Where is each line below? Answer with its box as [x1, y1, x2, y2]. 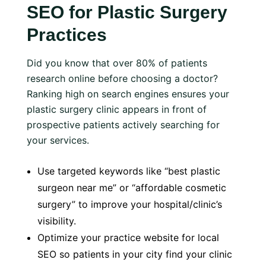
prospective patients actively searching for [27, 119, 220, 131]
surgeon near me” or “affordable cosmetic [37, 182, 226, 194]
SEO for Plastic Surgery [27, 2, 227, 22]
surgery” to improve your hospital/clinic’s [37, 198, 222, 210]
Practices [27, 25, 107, 45]
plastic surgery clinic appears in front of [27, 103, 207, 115]
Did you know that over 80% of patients [27, 57, 207, 69]
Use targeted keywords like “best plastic [37, 165, 220, 177]
